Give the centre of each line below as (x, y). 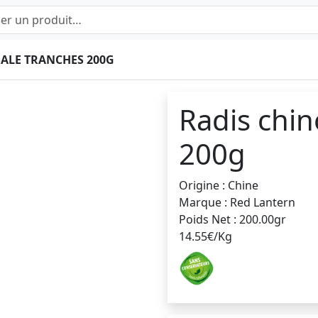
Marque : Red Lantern (237, 202)
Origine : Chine (219, 185)
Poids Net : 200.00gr (232, 219)
